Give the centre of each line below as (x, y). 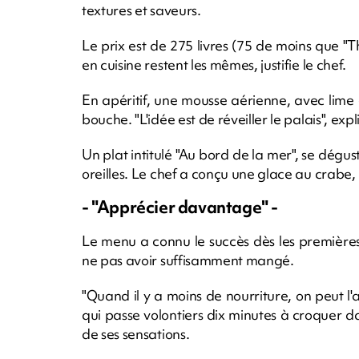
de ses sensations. (136, 333)
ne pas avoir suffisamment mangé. (188, 260)
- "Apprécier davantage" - (180, 207)
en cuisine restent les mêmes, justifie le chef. (214, 64)
